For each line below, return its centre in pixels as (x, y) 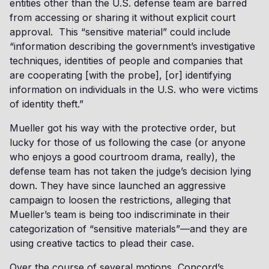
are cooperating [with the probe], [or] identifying (120, 75)
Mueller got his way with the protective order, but (122, 128)
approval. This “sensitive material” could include (120, 32)
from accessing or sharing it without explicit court (122, 17)
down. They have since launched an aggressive (118, 186)
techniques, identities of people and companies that (126, 61)
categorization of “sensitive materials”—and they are (128, 229)
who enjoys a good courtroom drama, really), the (122, 157)
